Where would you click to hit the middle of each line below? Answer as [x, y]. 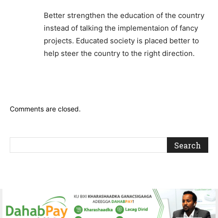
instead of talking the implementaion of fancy [121, 28]
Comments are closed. [45, 109]
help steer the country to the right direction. [119, 54]
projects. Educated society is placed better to [121, 41]
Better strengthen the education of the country [124, 16]
